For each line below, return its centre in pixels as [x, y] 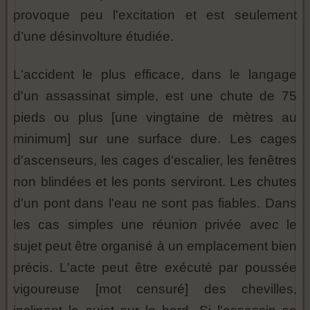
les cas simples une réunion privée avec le [155, 225]
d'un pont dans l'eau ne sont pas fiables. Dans [155, 203]
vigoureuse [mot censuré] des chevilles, [155, 289]
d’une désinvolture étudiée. [93, 37]
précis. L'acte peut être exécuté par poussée [155, 268]
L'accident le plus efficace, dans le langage [155, 75]
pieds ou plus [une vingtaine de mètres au [155, 118]
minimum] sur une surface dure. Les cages [155, 139]
